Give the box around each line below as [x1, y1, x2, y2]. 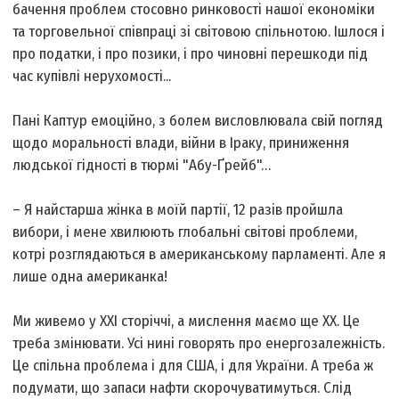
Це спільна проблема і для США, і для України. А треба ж [12, 356, 374, 376]
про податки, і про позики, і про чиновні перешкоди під [12, 45, 369, 64]
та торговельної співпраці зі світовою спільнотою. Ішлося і [12, 22, 386, 42]
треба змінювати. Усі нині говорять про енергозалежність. [12, 334, 386, 354]
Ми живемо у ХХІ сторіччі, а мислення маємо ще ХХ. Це [12, 312, 361, 331]
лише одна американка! [12, 267, 168, 287]
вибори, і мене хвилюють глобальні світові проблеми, [12, 223, 358, 242]
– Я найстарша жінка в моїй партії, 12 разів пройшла [12, 200, 344, 220]
